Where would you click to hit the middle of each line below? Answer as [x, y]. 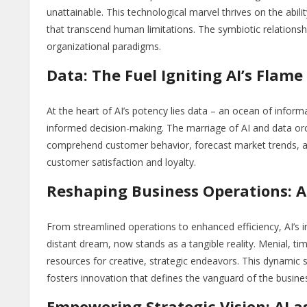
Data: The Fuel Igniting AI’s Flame [175, 75]
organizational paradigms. [104, 47]
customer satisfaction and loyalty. [121, 162]
